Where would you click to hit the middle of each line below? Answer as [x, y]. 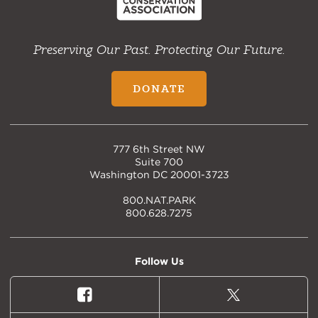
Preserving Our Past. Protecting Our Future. [159, 50]
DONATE [159, 89]
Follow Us [159, 262]
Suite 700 [159, 162]
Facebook [111, 300]
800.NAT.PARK [159, 201]
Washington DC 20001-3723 [159, 175]
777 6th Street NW [159, 149]
